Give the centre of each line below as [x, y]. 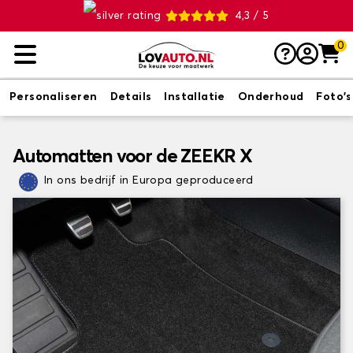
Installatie [195, 97]
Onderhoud [271, 97]
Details [131, 97]
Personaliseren [54, 97]
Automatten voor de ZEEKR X [132, 157]
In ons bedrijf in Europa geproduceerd [149, 180]
